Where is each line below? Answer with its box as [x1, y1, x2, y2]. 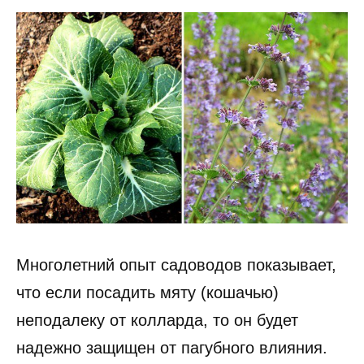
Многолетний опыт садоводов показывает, [16, 256, 336, 275]
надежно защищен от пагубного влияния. [16, 339, 327, 357]
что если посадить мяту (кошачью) [16, 284, 279, 302]
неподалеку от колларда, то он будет [16, 311, 298, 330]
